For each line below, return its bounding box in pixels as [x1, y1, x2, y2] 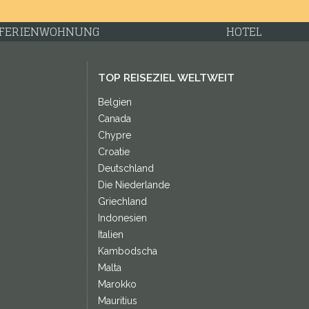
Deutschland [97, 163, 154, 174]
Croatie [97, 146, 130, 157]
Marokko [97, 279, 137, 290]
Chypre [97, 130, 131, 141]
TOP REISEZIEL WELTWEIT [97, 72, 235, 84]
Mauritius [97, 295, 137, 306]
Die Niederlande [97, 179, 170, 190]
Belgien [97, 97, 132, 108]
